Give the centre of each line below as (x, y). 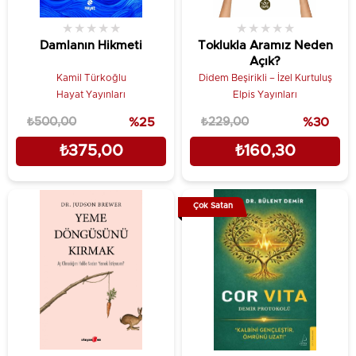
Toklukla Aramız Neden (265, 46)
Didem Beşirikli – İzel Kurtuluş (265, 78)
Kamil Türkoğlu (91, 78)
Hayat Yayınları (91, 95)
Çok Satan (213, 206)
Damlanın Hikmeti (91, 46)
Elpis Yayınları (265, 95)
